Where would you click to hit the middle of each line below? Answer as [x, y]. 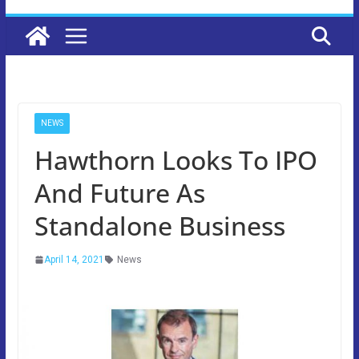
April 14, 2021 [74, 259]
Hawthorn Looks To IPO [175, 159]
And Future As [119, 192]
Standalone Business [159, 225]
